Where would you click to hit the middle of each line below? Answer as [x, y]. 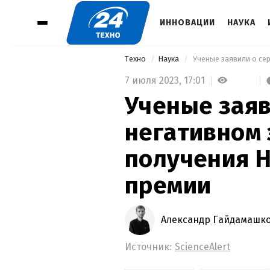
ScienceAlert [202, 246]
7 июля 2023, [154, 80]
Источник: [148, 246]
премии [168, 185]
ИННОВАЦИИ [187, 23]
